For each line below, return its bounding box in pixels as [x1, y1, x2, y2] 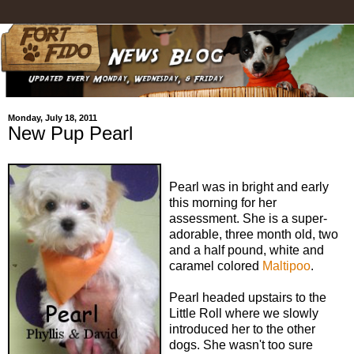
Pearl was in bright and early [169, 180, 329, 194]
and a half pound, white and [169, 243, 324, 258]
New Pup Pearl [8, 122, 133, 145]
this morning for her [169, 196, 277, 210]
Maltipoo [262, 259, 311, 273]
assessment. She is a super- [169, 212, 327, 226]
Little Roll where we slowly [169, 307, 318, 321]
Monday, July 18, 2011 [8, 113, 97, 123]
